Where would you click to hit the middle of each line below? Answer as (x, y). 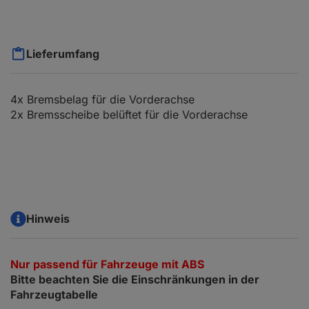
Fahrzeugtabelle (54, 295)
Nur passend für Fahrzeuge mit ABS (107, 265)
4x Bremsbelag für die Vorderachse (102, 100)
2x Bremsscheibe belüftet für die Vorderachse (129, 115)
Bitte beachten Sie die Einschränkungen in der (135, 280)
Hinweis (48, 219)
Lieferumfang (63, 54)
